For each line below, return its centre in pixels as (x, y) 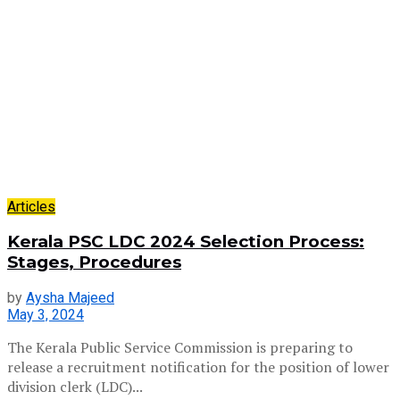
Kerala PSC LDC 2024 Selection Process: (186, 242)
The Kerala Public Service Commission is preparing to (180, 348)
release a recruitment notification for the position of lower (198, 367)
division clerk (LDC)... (75, 387)
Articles (31, 206)
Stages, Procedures (94, 262)
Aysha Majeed (70, 298)
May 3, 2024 (46, 315)
